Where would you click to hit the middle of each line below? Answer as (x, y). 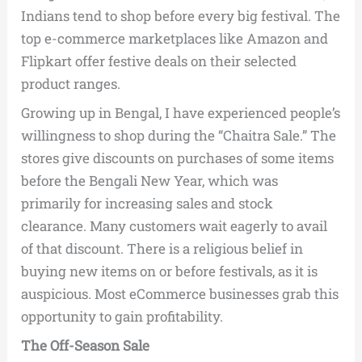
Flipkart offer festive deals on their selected (159, 61)
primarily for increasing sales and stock (147, 204)
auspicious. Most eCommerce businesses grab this (180, 294)
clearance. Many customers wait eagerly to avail (175, 226)
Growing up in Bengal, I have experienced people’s (181, 113)
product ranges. (71, 84)
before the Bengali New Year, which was (150, 181)
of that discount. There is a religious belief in (162, 249)
